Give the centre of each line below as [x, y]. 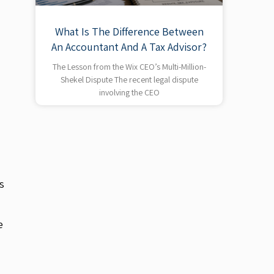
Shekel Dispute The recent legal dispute [129, 80]
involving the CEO [129, 93]
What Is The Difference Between [129, 32]
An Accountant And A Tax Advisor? [129, 47]
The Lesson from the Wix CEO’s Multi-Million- [129, 67]
